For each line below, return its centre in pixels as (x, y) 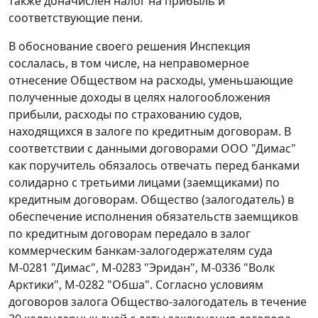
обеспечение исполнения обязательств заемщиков (153, 217)
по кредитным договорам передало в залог (130, 234)
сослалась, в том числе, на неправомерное (129, 64)
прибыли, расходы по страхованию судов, (125, 115)
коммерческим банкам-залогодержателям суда (141, 251)
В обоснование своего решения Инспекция (130, 46)
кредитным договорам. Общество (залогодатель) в (151, 200)
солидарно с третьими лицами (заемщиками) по (144, 183)
